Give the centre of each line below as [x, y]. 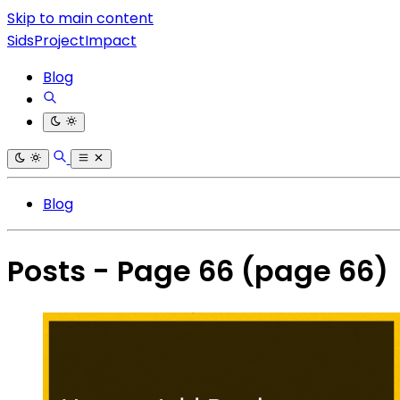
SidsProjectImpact [72, 41]
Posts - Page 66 [124, 271]
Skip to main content [80, 18]
